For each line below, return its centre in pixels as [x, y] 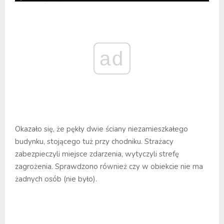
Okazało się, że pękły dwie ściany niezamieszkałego [101, 129]
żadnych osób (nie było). [56, 179]
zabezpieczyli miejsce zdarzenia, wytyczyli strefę [97, 154]
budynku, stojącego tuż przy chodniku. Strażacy [94, 141]
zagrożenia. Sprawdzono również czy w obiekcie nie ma [109, 166]
